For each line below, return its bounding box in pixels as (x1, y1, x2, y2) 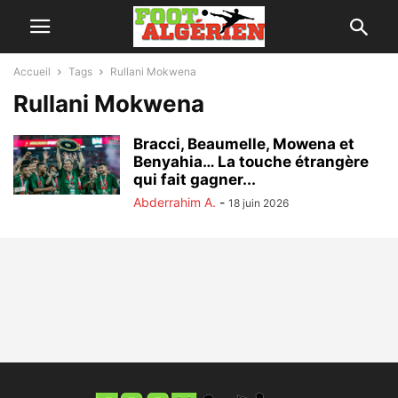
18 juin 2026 (228, 196, 289, 210)
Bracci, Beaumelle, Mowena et (133, 135, 354, 153)
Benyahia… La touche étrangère (133, 153, 369, 171)
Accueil (13, 65, 51, 78)
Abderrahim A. (133, 195, 216, 210)
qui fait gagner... (133, 171, 256, 188)
